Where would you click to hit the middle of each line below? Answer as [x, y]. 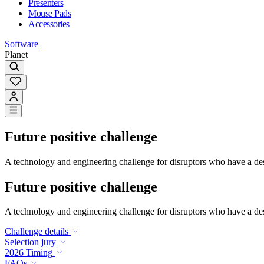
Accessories [49, 24]
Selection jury [30, 242]
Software [22, 44]
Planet [16, 54]
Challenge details [37, 232]
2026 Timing [29, 253]
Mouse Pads [50, 13]
